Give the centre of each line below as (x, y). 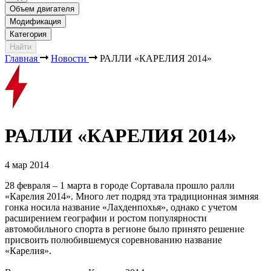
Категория (28, 34)
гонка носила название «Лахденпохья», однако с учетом (121, 207)
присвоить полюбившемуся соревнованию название (113, 240)
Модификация (35, 22)
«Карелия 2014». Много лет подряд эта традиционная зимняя (132, 197)
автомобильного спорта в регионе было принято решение (125, 229)
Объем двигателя (42, 9)
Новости (69, 59)
